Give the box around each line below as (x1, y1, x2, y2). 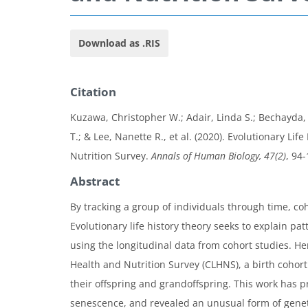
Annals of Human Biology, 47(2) (151, 149, 286, 163)
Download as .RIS (78, 36, 160, 50)
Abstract (70, 173, 120, 190)
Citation (70, 84, 116, 100)
